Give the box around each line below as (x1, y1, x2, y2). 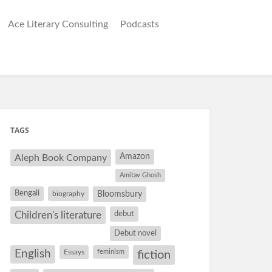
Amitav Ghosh (120, 172, 161, 178)
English (15, 248, 51, 260)
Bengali (15, 189, 39, 197)
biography (52, 190, 84, 197)
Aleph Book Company (15, 153, 107, 163)
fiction (137, 249, 171, 261)
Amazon (120, 152, 150, 161)
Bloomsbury (97, 189, 142, 199)
